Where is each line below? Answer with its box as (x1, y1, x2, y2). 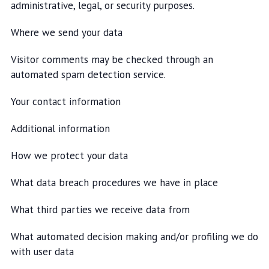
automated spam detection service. (10, 68, 166, 81)
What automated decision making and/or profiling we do (10, 230, 258, 243)
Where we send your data (10, 26, 122, 39)
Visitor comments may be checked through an (10, 53, 213, 66)
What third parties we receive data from (10, 203, 190, 216)
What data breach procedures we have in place (10, 176, 218, 189)
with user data (10, 245, 74, 258)
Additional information (10, 122, 110, 135)
